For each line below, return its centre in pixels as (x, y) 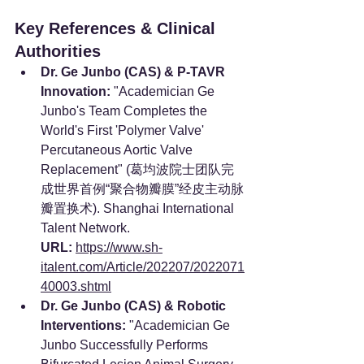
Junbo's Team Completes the (126, 110)
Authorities (58, 51)
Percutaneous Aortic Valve (118, 149)
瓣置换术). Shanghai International (139, 208)
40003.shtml (76, 286)
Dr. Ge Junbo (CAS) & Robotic (135, 305)
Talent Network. (87, 227)
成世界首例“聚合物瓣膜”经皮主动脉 (142, 188)
